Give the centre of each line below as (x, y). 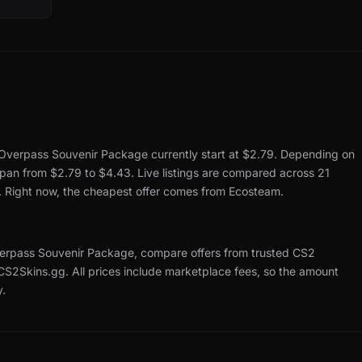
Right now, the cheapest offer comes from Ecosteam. (144, 192)
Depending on (318, 154)
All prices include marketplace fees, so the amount (205, 271)
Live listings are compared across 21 (234, 173)
